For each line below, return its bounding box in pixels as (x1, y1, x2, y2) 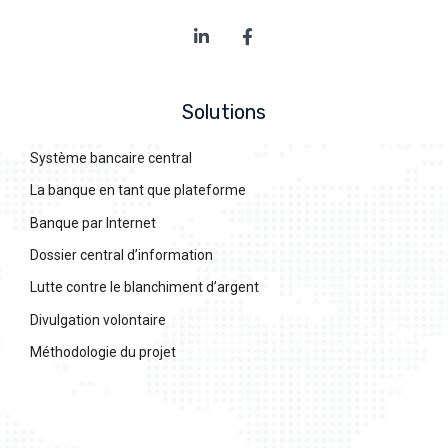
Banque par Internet (30, 214, 156, 231)
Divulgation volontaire (30, 311, 166, 328)
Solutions (182, 99, 266, 124)
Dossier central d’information (30, 247, 213, 264)
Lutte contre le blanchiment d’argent (30, 279, 259, 296)
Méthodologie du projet (30, 344, 176, 361)
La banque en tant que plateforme (30, 182, 246, 199)
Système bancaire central (30, 149, 192, 166)
